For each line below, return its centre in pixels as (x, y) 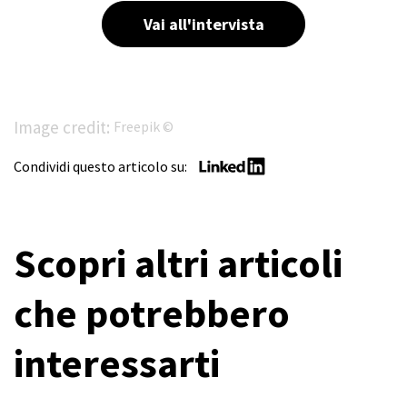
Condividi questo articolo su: (102, 166)
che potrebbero (152, 313)
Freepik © (144, 127)
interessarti (117, 362)
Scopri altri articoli (178, 263)
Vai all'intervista (203, 24)
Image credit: (64, 127)
